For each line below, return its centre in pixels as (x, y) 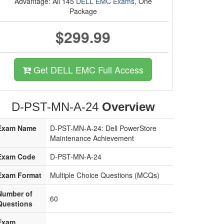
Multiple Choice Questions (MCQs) (105, 175)
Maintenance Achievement (92, 138)
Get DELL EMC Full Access (87, 69)
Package (83, 11)
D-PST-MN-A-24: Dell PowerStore (103, 128)
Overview (128, 107)
